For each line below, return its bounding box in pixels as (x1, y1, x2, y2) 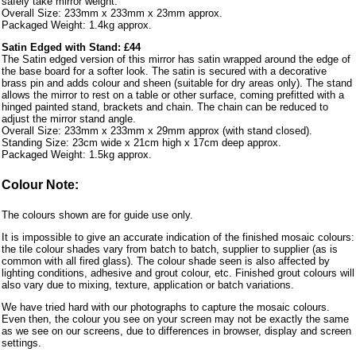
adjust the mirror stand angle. (2, 113, 136, 126)
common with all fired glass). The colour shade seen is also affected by (2, 254, 330, 267)
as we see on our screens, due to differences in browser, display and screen (2, 324, 351, 337)
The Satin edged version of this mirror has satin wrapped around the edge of (2, 53, 350, 66)
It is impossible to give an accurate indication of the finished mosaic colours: (2, 230, 354, 243)
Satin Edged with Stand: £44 (2, 41, 141, 54)
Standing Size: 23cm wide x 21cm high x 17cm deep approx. (2, 137, 281, 149)
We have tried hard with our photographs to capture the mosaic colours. (2, 300, 330, 313)
